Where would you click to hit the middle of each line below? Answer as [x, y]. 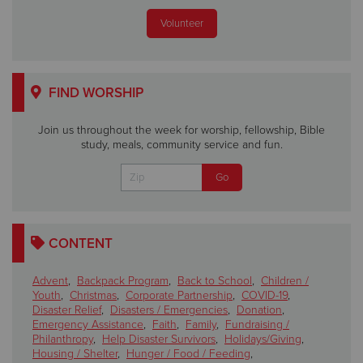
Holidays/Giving [263, 340]
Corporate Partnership [179, 296]
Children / [285, 281]
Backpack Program [123, 281]
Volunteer [181, 24]
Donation [259, 310]
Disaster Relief [67, 310]
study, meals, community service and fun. [181, 145]
